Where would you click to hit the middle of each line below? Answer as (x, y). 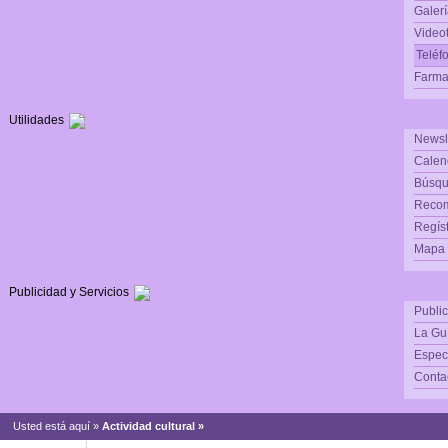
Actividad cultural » (156, 426)
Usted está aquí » (57, 426)
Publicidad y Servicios (69, 292)
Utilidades (36, 120)
